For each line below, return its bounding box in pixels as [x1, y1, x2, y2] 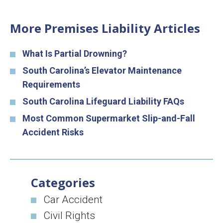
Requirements [22, 79, 80, 90]
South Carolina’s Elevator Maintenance [22, 65, 182, 76]
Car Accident [43, 194, 103, 206]
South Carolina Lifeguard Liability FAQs [22, 96, 184, 107]
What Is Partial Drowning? [22, 48, 127, 59]
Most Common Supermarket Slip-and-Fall [22, 113, 195, 123]
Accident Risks [22, 127, 84, 137]
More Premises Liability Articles [10, 20, 200, 36]
